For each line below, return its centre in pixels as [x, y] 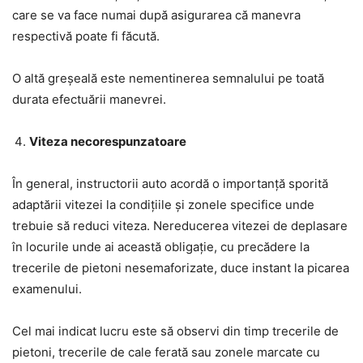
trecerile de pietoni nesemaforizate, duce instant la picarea [181, 268]
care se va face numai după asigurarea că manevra [156, 15]
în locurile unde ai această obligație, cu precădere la [161, 247]
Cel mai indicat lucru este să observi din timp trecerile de [175, 331]
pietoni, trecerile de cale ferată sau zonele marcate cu [166, 352]
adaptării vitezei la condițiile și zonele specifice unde [163, 205]
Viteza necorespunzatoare [108, 142]
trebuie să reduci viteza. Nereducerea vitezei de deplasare [180, 226]
